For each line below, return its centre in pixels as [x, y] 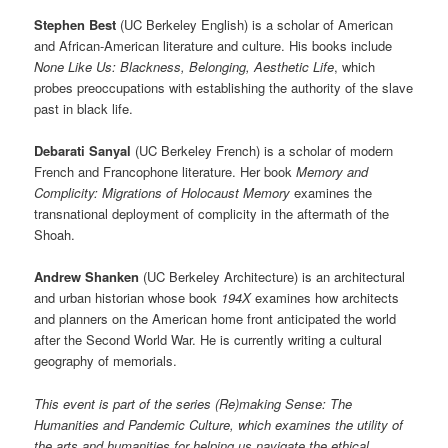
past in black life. [84, 109]
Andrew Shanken [87, 277]
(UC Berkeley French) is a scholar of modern [262, 151]
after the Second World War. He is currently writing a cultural [208, 340]
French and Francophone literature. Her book [165, 172]
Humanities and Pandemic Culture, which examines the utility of [219, 424]
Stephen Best [75, 25]
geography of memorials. [106, 361]
